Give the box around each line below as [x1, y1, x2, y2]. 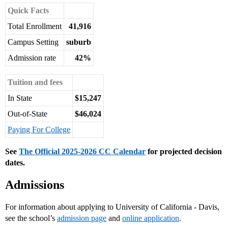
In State [8, 94, 32, 103]
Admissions [5, 178, 64, 192]
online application [122, 214, 179, 223]
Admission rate [8, 53, 56, 63]
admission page [57, 214, 106, 223]
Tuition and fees [8, 78, 63, 87]
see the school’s [5, 214, 57, 223]
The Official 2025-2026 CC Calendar [19, 147, 146, 156]
